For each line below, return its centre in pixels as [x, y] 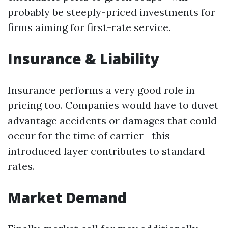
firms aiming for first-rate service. [89, 27]
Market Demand [67, 197]
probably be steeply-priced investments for [111, 12]
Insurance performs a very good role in [101, 90]
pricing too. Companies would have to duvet [113, 105]
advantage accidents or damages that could [112, 120]
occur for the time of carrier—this [89, 136]
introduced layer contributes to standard [106, 151]
